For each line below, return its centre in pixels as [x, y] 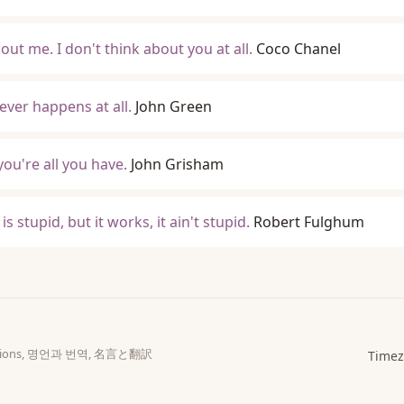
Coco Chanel [298, 49]
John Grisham [177, 164]
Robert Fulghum [309, 222]
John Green [174, 106]
